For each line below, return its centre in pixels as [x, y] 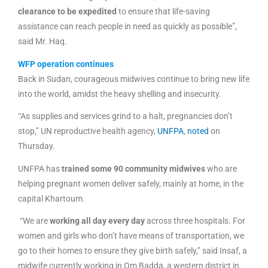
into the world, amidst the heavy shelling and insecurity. [121, 94]
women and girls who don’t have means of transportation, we [131, 236]
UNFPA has [40, 168]
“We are [34, 221]
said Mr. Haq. [42, 42]
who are [221, 168]
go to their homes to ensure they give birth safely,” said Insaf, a [133, 251]
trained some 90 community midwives [133, 168]
